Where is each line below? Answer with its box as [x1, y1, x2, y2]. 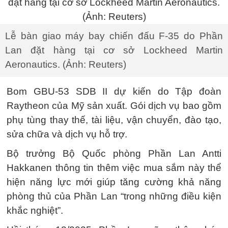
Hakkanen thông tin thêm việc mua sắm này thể [7, 162, 221, 173]
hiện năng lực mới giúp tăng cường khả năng [7, 177, 221, 187]
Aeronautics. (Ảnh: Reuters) [5, 59, 126, 70]
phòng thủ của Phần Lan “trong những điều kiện [7, 191, 221, 202]
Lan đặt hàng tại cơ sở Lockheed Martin [5, 45, 223, 55]
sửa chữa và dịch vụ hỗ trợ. [7, 129, 127, 139]
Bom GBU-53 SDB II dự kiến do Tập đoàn [7, 86, 221, 97]
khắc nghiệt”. [7, 205, 63, 216]
